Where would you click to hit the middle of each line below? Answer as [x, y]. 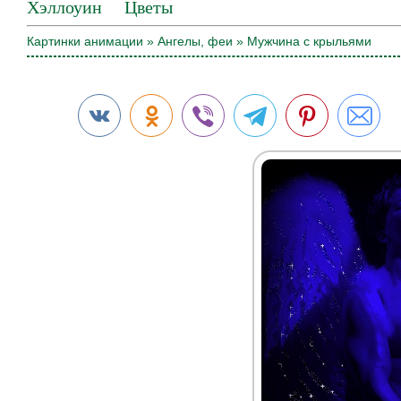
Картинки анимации [85, 41]
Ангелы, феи [195, 41]
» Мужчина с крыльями [302, 41]
